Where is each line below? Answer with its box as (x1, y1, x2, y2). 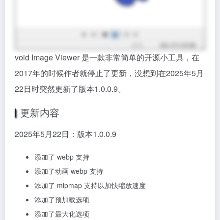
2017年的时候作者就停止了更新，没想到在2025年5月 (15, 67, 204, 79)
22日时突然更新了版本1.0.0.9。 (15, 83, 126, 94)
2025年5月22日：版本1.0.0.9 (15, 128, 116, 139)
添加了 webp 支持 (34, 152, 89, 162)
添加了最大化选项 (34, 209, 89, 219)
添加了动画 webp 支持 (34, 166, 103, 176)
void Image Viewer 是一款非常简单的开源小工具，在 (15, 52, 199, 63)
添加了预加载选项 (34, 194, 89, 204)
